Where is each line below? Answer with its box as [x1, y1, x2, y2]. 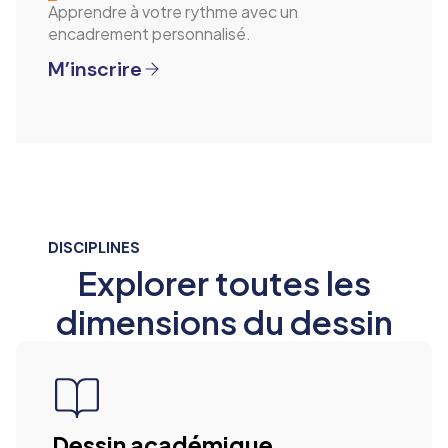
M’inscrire [48, 56, 142, 83]
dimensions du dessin [55, 301, 393, 343]
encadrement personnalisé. [48, 22, 251, 44]
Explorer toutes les [77, 262, 371, 304]
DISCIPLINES [48, 238, 140, 259]
